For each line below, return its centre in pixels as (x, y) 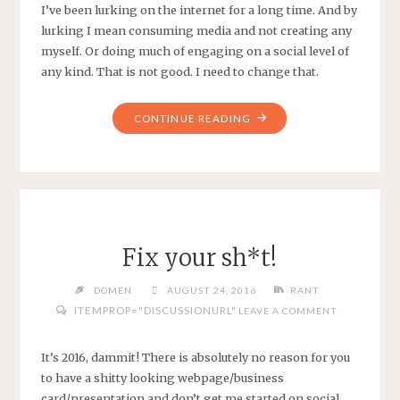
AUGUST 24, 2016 (212, 291)
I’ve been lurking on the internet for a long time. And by (199, 10)
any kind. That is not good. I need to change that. (179, 72)
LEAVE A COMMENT (288, 311)
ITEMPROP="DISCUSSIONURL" (154, 311)
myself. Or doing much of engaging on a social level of (195, 51)
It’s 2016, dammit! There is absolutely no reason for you (195, 357)
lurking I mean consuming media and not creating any (196, 31)
